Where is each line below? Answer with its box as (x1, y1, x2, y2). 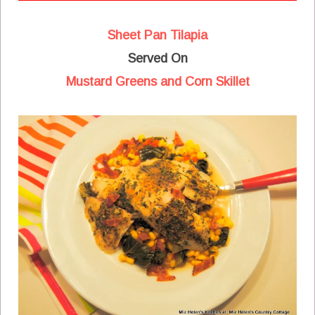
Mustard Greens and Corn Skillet (65, 74, 250, 89)
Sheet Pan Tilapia (108, 27, 207, 42)
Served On (127, 51, 188, 65)
